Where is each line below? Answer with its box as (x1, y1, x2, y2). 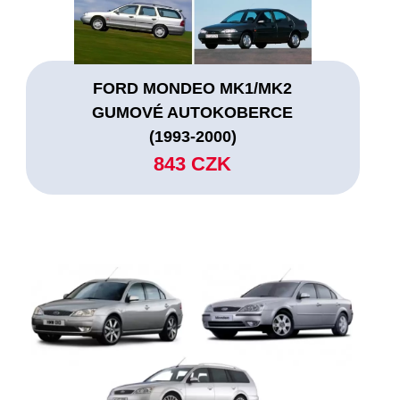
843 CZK (154, 152, 232, 175)
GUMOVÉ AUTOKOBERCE (92, 103, 294, 121)
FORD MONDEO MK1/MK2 (93, 79, 293, 97)
